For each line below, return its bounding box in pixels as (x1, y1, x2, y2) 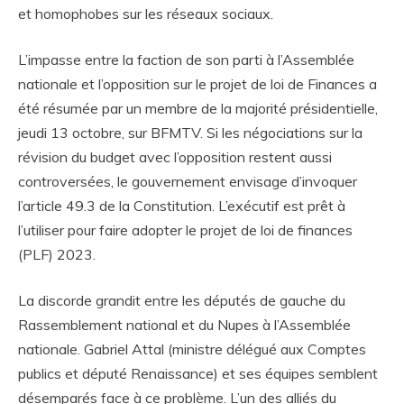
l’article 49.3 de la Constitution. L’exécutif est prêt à (18, 197, 345, 216)
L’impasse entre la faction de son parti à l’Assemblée (18, 50, 354, 69)
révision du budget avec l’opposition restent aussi (18, 148, 332, 167)
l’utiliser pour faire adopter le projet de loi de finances (18, 221, 353, 240)
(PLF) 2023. (18, 245, 96, 264)
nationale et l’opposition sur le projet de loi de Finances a (18, 75, 377, 94)
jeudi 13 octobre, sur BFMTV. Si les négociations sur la (18, 124, 363, 142)
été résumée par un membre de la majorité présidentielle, (18, 99, 378, 118)
